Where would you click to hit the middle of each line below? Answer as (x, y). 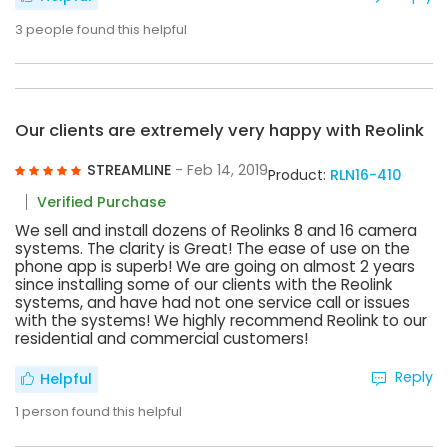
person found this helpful (102, 411)
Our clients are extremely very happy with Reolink (219, 131)
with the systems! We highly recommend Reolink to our (221, 320)
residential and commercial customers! (161, 338)
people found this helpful (106, 29)
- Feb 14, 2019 (221, 170)
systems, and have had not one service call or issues (212, 302)
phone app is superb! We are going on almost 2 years (215, 266)
